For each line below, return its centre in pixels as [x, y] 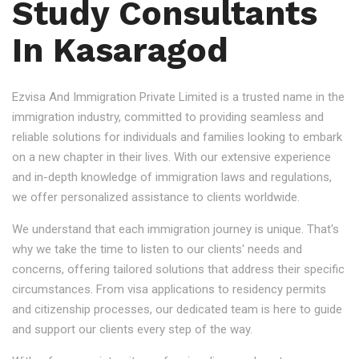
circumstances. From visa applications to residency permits [169, 289]
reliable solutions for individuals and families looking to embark [177, 137]
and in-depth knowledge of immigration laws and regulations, [172, 177]
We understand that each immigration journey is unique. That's [175, 229]
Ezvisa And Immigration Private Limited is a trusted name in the [178, 97]
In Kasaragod [120, 50]
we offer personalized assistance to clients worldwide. [156, 197]
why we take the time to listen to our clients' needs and [157, 249]
